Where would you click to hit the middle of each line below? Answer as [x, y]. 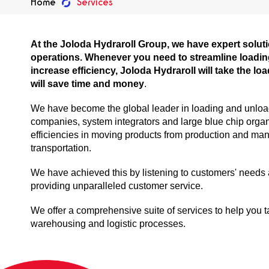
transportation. [62, 148]
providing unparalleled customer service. [118, 186]
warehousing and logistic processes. [108, 224]
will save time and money [88, 83]
